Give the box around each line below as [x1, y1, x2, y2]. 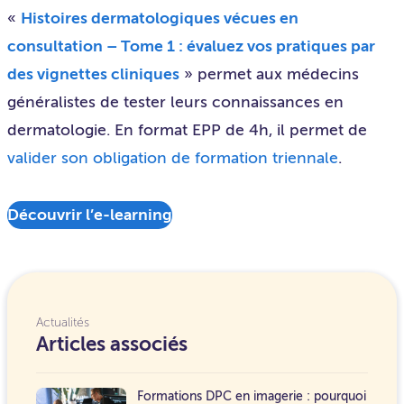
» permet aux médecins [179, 64, 359, 85]
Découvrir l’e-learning [7, 205, 172, 225]
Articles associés [36, 332, 188, 357]
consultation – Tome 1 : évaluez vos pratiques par [7, 36, 375, 57]
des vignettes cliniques [7, 64, 179, 85]
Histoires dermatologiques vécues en [21, 8, 298, 29]
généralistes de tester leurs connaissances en [7, 92, 344, 113]
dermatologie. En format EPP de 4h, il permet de [7, 120, 367, 141]
